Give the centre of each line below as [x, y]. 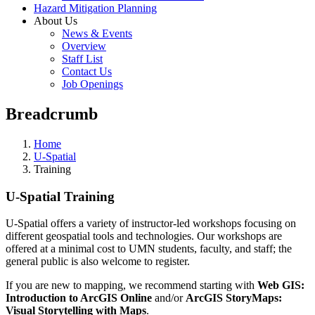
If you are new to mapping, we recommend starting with [131, 285]
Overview [84, 46]
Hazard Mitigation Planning [95, 8]
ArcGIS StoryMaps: [234, 298]
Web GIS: [281, 285]
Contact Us [87, 71]
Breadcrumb [52, 114]
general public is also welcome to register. [98, 262]
